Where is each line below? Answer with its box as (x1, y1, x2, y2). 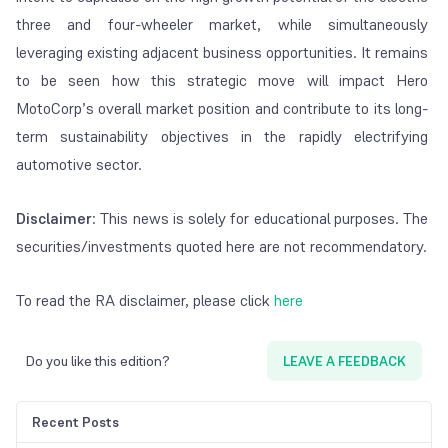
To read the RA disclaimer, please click (16, 290, 270, 312)
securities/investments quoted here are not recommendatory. (16, 236, 427, 258)
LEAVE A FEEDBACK (283, 352, 406, 371)
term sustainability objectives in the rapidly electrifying (16, 126, 429, 148)
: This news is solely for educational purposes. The (92, 208, 429, 230)
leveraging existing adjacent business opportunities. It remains (16, 42, 429, 64)
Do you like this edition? (26, 352, 170, 371)
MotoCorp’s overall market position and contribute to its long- (16, 98, 429, 120)
